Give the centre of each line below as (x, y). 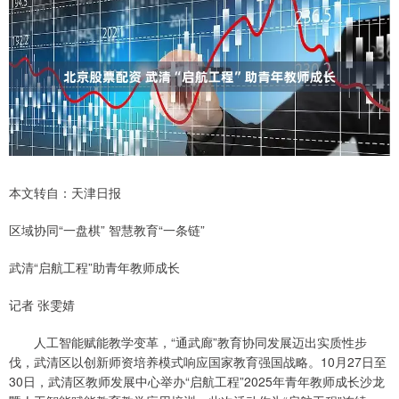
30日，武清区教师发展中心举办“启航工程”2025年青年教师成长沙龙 (197, 382)
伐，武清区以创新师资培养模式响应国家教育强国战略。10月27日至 (198, 362)
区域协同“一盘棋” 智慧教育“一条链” (107, 230)
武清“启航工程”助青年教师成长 (94, 268)
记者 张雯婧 (42, 305)
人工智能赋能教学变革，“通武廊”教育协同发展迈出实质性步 (188, 342)
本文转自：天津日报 (65, 193)
